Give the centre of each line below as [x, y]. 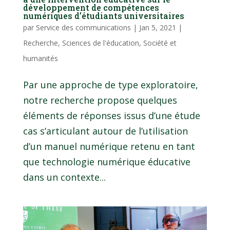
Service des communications [83, 27]
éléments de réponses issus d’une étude [111, 115]
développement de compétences [91, 7]
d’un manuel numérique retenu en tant [109, 146]
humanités [40, 58]
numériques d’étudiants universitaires [103, 15]
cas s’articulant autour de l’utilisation [105, 131]
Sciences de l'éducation [100, 43]
